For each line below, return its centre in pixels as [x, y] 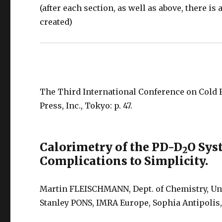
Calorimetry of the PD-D [111, 147]
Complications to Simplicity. [124, 161]
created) [56, 22]
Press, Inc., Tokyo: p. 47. [86, 106]
